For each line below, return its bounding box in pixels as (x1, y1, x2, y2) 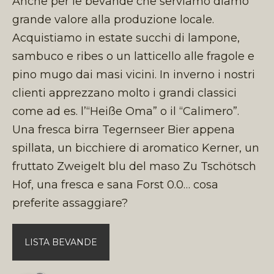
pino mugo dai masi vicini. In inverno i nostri (12, 67, 255, 81)
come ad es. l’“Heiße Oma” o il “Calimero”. (12, 104, 239, 118)
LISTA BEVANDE (24, 236, 97, 248)
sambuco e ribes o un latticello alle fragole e (12, 49, 254, 63)
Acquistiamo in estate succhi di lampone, (12, 31, 240, 45)
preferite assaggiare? (12, 196, 128, 210)
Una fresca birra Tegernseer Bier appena (12, 122, 235, 136)
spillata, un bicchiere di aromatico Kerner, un (12, 141, 259, 155)
